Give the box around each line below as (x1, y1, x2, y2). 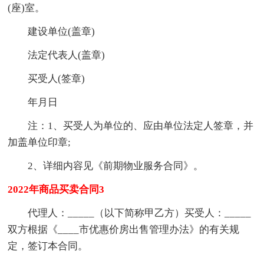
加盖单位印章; (8, 136, 71, 148)
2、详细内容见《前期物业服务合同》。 (28, 160, 204, 171)
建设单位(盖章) (28, 25, 95, 37)
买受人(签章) (28, 72, 85, 84)
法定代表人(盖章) (28, 49, 105, 61)
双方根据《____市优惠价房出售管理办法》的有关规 (8, 223, 240, 235)
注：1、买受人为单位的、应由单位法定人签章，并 (28, 120, 254, 131)
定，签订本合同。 (8, 240, 88, 252)
